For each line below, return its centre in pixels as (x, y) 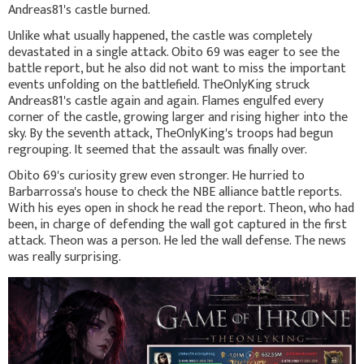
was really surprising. (65, 257)
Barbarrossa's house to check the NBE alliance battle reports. (175, 192)
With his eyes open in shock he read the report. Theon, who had (181, 208)
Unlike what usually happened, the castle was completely (160, 36)
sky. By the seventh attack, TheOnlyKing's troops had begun (171, 133)
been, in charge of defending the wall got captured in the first (178, 224)
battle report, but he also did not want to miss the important (177, 68)
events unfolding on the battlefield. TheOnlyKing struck (159, 84)
